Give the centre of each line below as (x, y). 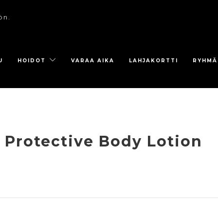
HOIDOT (32, 61)
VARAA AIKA (93, 61)
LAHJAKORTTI (154, 61)
